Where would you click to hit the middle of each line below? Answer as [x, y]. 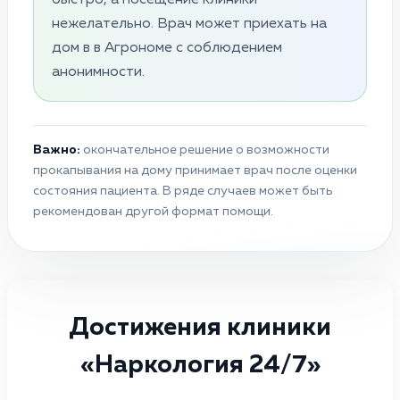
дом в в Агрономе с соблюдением [167, 48]
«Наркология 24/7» [200, 365]
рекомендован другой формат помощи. [153, 211]
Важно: [57, 150]
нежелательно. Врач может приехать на [189, 24]
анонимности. [98, 72]
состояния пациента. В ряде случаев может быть [183, 191]
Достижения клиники [200, 327]
